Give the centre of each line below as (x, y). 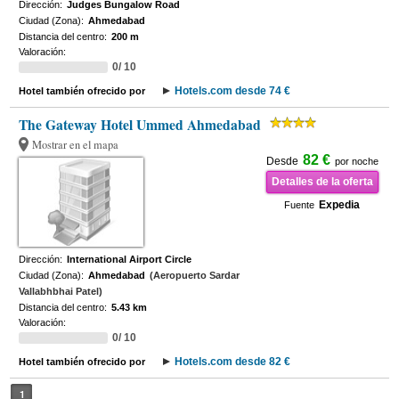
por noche (356, 161)
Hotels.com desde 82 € (233, 362)
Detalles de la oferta (322, 182)
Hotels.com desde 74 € (233, 91)
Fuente (300, 205)
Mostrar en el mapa (76, 145)
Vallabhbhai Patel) (61, 291)
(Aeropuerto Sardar (195, 275)
